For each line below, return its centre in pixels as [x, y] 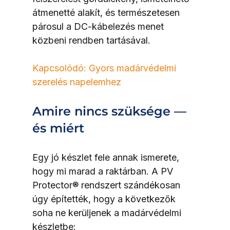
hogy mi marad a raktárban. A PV [104, 171]
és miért [58, 128]
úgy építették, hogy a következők [105, 199]
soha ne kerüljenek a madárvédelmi [108, 213]
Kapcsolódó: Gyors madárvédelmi [105, 68]
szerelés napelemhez [76, 82]
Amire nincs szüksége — [111, 111]
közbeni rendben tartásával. [91, 40]
